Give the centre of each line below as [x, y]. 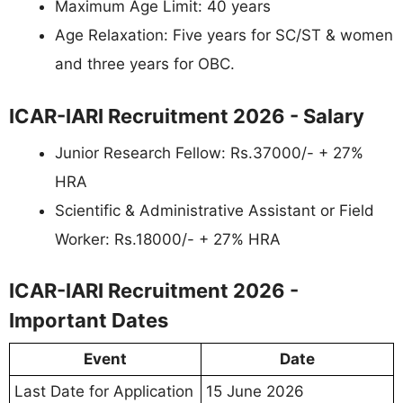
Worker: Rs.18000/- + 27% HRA [168, 239]
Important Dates [89, 320]
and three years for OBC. [145, 64]
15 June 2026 [255, 391]
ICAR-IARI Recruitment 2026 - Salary [187, 116]
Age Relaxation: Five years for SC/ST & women [224, 35]
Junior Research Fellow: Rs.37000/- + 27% [209, 152]
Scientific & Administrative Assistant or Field [215, 210]
